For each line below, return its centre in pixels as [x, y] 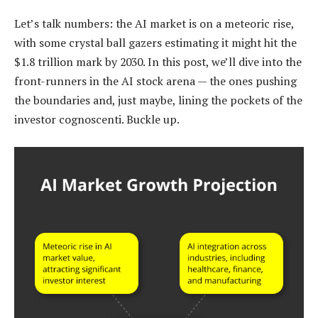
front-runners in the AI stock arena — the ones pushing [155, 81]
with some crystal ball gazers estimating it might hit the [155, 43]
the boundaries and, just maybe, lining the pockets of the [158, 100]
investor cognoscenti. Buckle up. [97, 120]
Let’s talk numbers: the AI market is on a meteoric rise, [154, 24]
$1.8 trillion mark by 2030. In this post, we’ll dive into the [158, 62]
